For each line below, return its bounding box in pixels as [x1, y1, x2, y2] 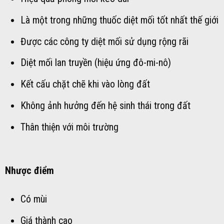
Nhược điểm [5, 164, 54, 176]
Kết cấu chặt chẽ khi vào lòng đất [20, 78, 150, 90]
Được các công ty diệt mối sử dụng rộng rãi [20, 35, 188, 47]
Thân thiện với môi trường [20, 121, 118, 133]
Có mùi [20, 193, 47, 205]
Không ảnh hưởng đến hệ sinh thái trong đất [20, 100, 190, 112]
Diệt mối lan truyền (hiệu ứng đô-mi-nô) [20, 57, 171, 69]
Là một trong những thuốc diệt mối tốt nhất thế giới [20, 14, 218, 26]
